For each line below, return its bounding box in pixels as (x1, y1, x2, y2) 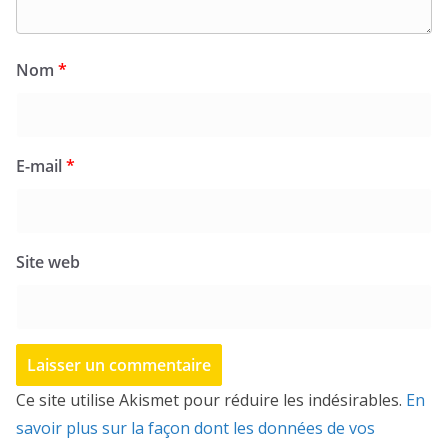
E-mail (16, 154, 66, 177)
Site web (16, 250, 80, 273)
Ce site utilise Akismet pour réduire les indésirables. (16, 388, 406, 411)
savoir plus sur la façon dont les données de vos (16, 416, 375, 439)
